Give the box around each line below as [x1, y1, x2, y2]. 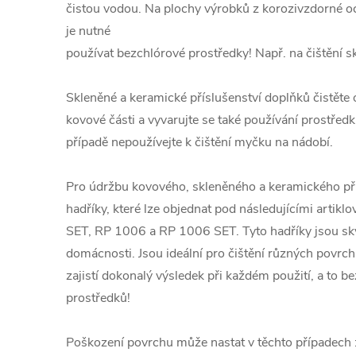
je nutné [66, 22, 110, 40]
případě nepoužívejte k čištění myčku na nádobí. [66, 133, 333, 151]
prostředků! [66, 289, 130, 307]
